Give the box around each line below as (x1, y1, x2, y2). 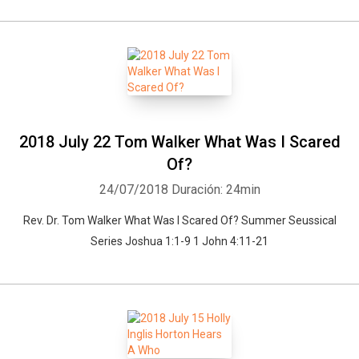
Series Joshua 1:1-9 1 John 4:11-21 (91, 235, 268, 248)
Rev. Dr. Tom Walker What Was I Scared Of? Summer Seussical (22, 214, 337, 227)
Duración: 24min (171, 182, 260, 197)
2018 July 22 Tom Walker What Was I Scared (18, 132, 341, 151)
